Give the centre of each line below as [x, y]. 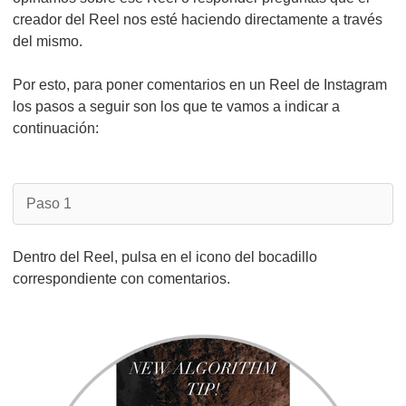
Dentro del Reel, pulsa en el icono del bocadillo [165, 257]
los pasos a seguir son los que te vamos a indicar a [176, 106]
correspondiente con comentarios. [121, 279]
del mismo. [48, 41]
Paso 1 [49, 203]
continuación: [56, 128]
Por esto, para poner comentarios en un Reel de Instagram [200, 85]
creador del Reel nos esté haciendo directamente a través [198, 19]
